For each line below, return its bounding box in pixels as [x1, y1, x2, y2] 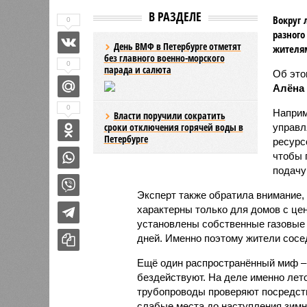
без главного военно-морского [103, 51, 225, 64]
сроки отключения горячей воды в [103, 120, 243, 134]
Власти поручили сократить [113, 108, 225, 122]
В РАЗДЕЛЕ [149, 8, 201, 25]
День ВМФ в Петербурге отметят [113, 39, 241, 53]
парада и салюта [103, 62, 171, 76]
